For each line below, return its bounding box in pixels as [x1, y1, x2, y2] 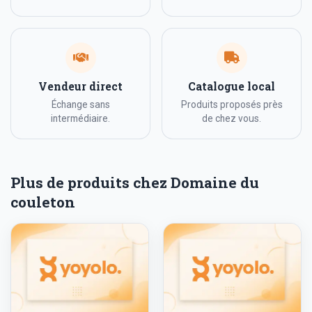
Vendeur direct [38, 79, 123, 94]
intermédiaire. [51, 113, 110, 125]
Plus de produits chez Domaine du [10, 173, 259, 193]
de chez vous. [202, 113, 261, 125]
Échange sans [51, 99, 110, 111]
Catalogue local [188, 79, 275, 94]
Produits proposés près [180, 99, 283, 111]
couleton [10, 192, 75, 212]
